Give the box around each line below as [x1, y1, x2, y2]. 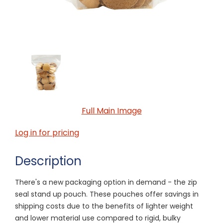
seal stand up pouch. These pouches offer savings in [15, 189, 199, 199]
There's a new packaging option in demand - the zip [15, 177, 197, 187]
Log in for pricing [15, 126, 79, 138]
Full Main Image [81, 105, 142, 116]
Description [15, 152, 82, 169]
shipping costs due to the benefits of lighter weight [15, 201, 193, 211]
